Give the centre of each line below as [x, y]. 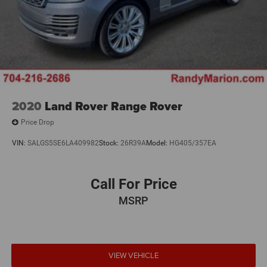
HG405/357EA [193, 143]
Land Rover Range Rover [114, 106]
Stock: [110, 143]
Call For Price [133, 184]
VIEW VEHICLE [133, 255]
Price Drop [38, 122]
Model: [158, 143]
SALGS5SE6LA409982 [63, 143]
